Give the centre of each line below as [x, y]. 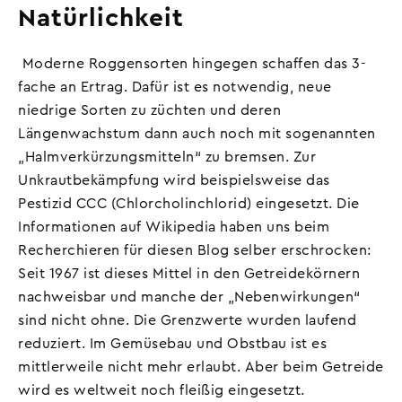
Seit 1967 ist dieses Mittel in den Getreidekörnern [189, 274]
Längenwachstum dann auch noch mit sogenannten [197, 134]
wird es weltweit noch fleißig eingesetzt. [162, 391]
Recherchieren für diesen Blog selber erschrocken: [195, 251]
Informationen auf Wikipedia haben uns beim [174, 227]
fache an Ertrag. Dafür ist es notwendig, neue [175, 87]
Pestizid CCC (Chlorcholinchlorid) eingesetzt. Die [189, 204]
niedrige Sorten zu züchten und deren [149, 111]
